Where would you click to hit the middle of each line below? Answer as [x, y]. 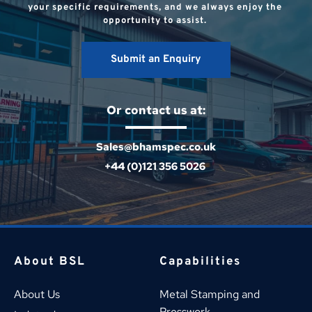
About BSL [50, 262]
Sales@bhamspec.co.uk [156, 147]
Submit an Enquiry [156, 59]
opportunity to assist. [156, 21]
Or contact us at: [156, 110]
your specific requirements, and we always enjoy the [155, 7]
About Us [37, 294]
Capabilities [200, 262]
